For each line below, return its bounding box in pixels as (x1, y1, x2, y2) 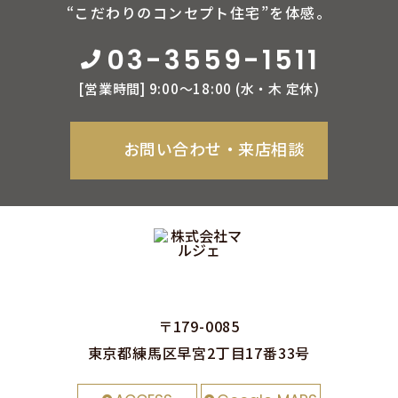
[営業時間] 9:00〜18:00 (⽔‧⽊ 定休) (78, 79, 320, 99)
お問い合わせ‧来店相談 (123, 137, 305, 161)
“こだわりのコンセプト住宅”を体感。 (67, 2, 331, 24)
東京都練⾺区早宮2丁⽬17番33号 (87, 342, 311, 364)
